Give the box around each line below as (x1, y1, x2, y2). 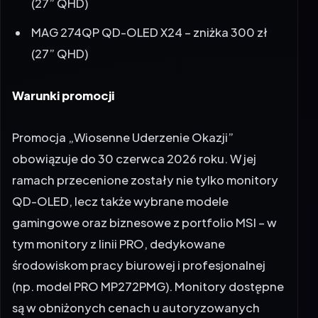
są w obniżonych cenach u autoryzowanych (12, 271, 260, 287)
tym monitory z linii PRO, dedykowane (12, 207, 225, 223)
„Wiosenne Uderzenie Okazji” (68, 101, 234, 116)
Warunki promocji (12, 59, 114, 75)
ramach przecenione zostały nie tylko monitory (12, 143, 278, 159)
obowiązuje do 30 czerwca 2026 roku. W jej (12, 122, 256, 138)
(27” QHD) (31, 17, 89, 33)
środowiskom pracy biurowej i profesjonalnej (12, 229, 265, 244)
